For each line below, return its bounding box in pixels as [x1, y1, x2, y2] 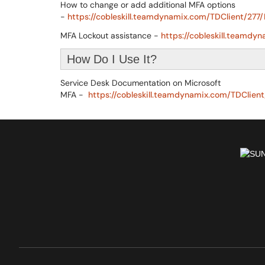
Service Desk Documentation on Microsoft [60, 77, 221, 88]
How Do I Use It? [67, 53, 157, 66]
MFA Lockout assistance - [60, 30, 161, 41]
